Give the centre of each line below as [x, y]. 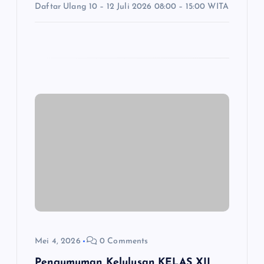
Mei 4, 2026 [58, 241]
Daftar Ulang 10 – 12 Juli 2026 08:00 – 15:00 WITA [132, 6]
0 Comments [123, 241]
